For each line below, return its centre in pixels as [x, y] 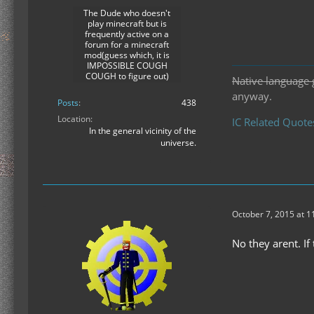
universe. [178, 143]
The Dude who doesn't [127, 13]
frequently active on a [127, 34]
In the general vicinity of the [143, 131]
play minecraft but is [127, 24]
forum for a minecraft [127, 45]
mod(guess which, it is [127, 55]
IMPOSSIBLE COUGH [127, 66]
